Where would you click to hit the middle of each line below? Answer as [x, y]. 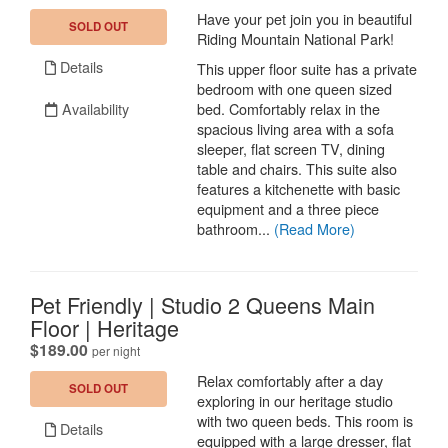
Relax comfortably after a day [290, 381]
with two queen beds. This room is [305, 421]
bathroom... [236, 229]
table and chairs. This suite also [297, 169]
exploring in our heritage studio [295, 401]
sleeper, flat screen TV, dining [291, 149]
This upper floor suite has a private [307, 69]
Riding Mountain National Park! [296, 39]
